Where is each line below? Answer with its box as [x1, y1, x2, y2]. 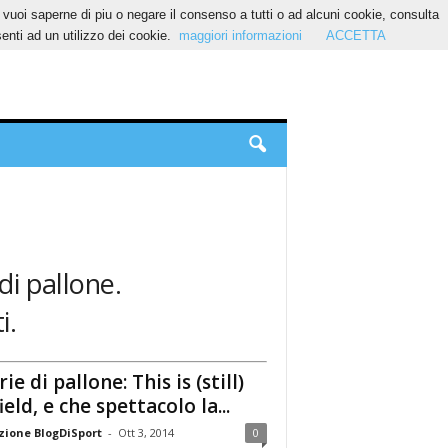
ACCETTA [325, 28, 386, 43]
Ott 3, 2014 [117, 424, 174, 440]
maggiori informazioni [178, 28, 302, 43]
